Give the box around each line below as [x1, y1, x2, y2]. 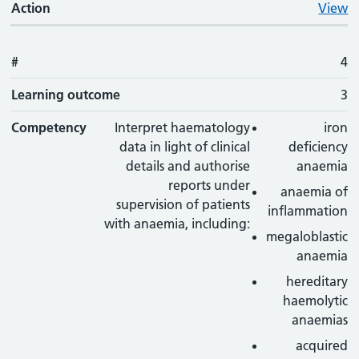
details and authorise [126, 158, 251, 174]
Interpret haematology [115, 119, 251, 135]
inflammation [268, 203, 349, 219]
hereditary [286, 273, 349, 289]
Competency [11, 119, 87, 135]
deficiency [288, 139, 349, 155]
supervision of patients [116, 196, 251, 212]
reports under [168, 177, 251, 193]
